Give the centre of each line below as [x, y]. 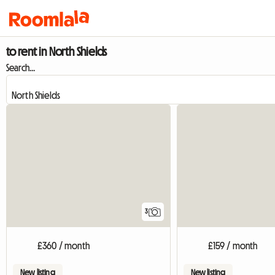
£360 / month [64, 246]
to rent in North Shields [57, 52]
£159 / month [233, 246]
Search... [21, 68]
